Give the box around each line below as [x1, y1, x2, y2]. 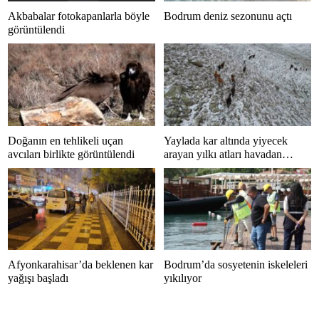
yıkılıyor [164, 272, 202, 285]
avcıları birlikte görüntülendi [8, 147, 135, 160]
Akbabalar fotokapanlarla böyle [8, 10, 150, 23]
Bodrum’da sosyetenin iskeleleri [164, 258, 308, 271]
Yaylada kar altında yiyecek [164, 134, 288, 147]
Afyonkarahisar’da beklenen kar [8, 258, 153, 271]
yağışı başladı [8, 272, 68, 285]
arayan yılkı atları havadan [164, 147, 282, 160]
